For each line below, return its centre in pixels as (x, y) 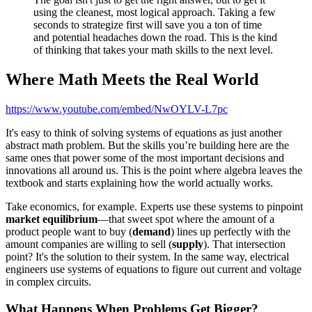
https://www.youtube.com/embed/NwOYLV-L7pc (117, 109)
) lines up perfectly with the (231, 231)
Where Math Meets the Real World (132, 80)
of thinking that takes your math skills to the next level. (153, 50)
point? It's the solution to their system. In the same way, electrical (147, 256)
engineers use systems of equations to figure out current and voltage (154, 269)
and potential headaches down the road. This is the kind (155, 38)
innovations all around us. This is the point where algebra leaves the (154, 170)
